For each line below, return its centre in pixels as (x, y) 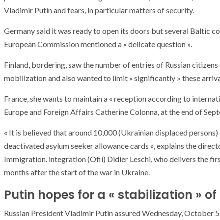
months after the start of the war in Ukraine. (77, 172)
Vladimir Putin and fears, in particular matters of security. (99, 10)
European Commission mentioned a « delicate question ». (98, 44)
